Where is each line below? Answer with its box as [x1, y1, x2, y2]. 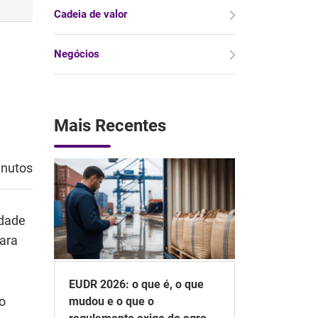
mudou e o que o [69, 294, 154, 308]
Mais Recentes [54, 116, 166, 136]
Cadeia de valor [54, 8, 127, 21]
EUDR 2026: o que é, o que [69, 277, 204, 291]
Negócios [54, 48, 99, 60]
